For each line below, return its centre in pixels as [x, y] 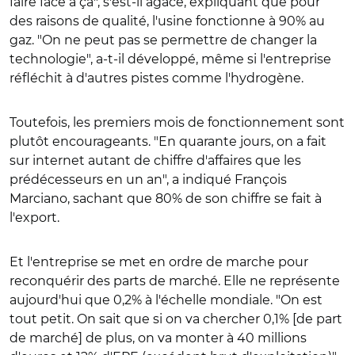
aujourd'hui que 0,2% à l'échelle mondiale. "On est [166, 300]
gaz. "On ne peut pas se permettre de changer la [163, 40]
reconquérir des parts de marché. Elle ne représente [175, 281]
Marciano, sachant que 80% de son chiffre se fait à [166, 198]
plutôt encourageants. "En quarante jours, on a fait [168, 141]
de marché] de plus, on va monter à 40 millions [158, 338]
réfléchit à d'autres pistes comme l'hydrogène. [157, 78]
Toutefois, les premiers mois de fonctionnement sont [177, 122]
